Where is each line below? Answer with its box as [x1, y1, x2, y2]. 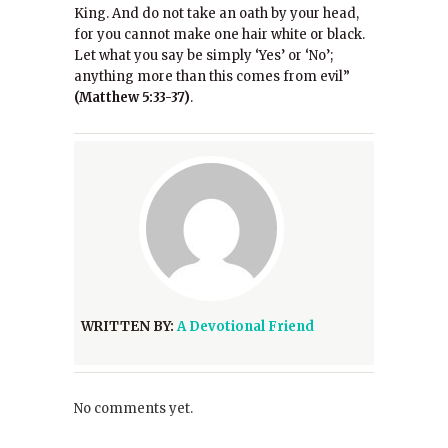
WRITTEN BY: [81, 318, 177, 335]
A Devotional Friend [177, 318, 314, 335]
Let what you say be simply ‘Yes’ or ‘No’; [74, 47, 333, 64]
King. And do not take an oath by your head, [74, 5, 359, 22]
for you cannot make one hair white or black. [74, 26, 365, 43]
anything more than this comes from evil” [74, 68, 350, 85]
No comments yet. [74, 400, 193, 417]
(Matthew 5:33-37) [74, 89, 190, 106]
